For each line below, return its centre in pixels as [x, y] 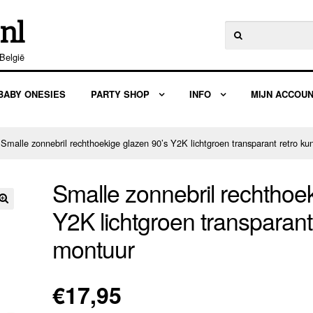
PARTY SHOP [121, 94]
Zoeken [240, 27]
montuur [94, 249]
